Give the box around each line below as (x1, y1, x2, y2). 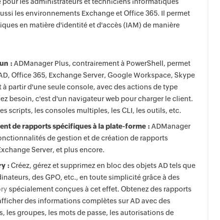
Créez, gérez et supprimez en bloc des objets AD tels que (9, 162, 195, 169)
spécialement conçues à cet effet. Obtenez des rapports (7, 185, 192, 193)
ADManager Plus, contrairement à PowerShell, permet (12, 59, 191, 67)
